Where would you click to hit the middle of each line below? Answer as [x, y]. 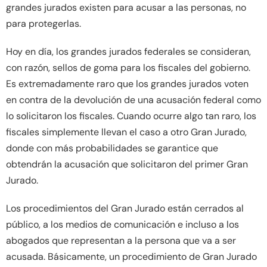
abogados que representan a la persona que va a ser [121, 240]
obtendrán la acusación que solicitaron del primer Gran [127, 164]
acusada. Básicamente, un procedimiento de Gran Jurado [131, 256]
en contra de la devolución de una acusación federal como [133, 100]
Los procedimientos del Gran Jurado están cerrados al [125, 208]
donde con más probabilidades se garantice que [112, 148]
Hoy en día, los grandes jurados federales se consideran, [128, 51]
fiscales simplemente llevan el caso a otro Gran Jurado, [126, 132]
